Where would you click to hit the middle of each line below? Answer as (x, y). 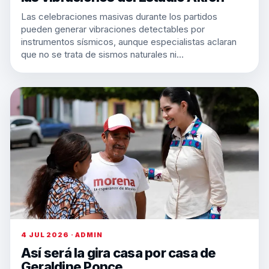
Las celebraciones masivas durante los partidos (119, 17)
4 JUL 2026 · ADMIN (62, 235)
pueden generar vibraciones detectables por (113, 29)
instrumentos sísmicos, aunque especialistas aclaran (129, 42)
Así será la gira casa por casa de (119, 253)
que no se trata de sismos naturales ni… (102, 54)
